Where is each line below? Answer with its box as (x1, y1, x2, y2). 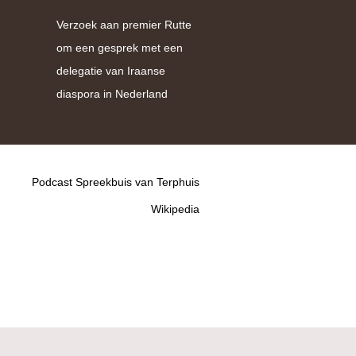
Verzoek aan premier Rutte (56, 18, 192, 31)
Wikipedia (151, 203, 199, 215)
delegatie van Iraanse (56, 64, 165, 77)
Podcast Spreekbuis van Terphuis (32, 176, 199, 188)
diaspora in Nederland (56, 87, 168, 100)
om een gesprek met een (56, 41, 183, 54)
